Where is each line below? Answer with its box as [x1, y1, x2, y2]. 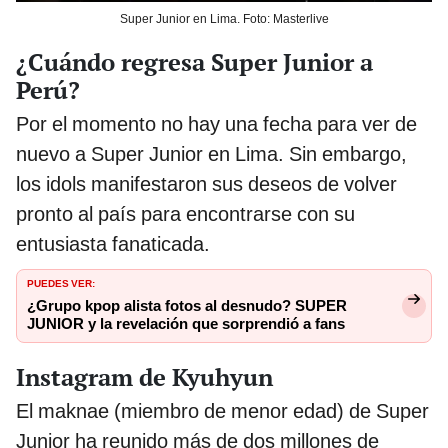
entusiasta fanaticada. [16, 231, 210, 256]
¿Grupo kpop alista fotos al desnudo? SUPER [27, 296, 347, 315]
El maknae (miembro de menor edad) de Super [16, 398, 429, 423]
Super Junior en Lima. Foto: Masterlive [119, 12, 329, 27]
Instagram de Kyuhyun [16, 360, 273, 393]
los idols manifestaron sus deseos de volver [16, 171, 397, 196]
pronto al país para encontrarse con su [16, 201, 355, 226]
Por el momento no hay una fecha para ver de [16, 111, 417, 136]
